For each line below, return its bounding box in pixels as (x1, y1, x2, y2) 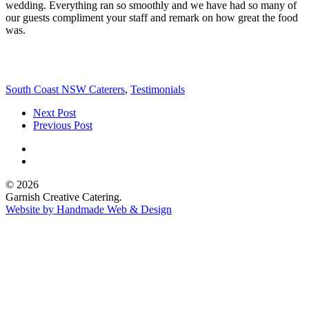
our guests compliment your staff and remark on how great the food (6, 11, 298, 23)
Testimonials (130, 83, 185, 95)
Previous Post (33, 119, 92, 131)
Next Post (33, 106, 76, 119)
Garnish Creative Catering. (6, 190, 122, 203)
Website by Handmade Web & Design (6, 203, 172, 215)
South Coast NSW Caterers (6, 83, 125, 95)
